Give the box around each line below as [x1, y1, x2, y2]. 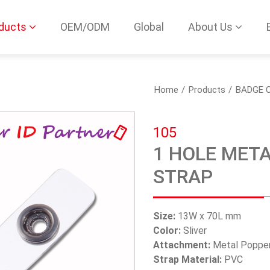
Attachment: [153, 239, 210, 251]
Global [134, 20, 164, 33]
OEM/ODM [60, 20, 110, 33]
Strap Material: [153, 254, 222, 266]
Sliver [181, 225, 207, 237]
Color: [153, 225, 181, 237]
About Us [188, 20, 233, 33]
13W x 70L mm [175, 210, 241, 222]
